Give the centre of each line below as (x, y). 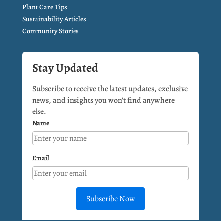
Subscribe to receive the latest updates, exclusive (110, 89)
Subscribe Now (110, 199)
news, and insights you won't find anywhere (103, 100)
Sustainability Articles (54, 19)
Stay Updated (65, 67)
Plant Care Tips (44, 7)
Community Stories (50, 31)
